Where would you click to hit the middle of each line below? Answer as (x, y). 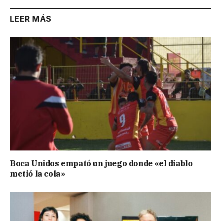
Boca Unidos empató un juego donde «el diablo (101, 163)
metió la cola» (37, 173)
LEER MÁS (31, 19)
